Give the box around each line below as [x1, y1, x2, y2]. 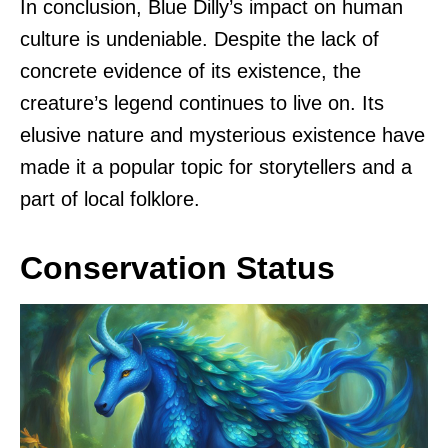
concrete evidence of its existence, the [20, 59, 361, 82]
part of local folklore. [20, 187, 200, 210]
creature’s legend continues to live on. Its [20, 91, 384, 114]
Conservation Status [20, 249, 335, 286]
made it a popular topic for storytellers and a [20, 155, 412, 178]
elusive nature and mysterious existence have [20, 123, 425, 146]
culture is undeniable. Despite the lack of [20, 27, 379, 50]
